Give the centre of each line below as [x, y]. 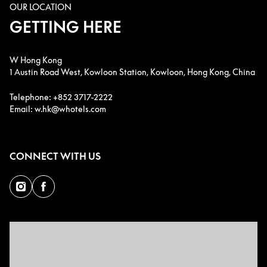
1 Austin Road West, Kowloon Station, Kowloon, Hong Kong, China [132, 72]
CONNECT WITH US [55, 156]
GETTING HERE [66, 27]
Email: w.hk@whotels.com [58, 109]
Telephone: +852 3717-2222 [61, 97]
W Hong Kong [36, 60]
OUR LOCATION [41, 7]
